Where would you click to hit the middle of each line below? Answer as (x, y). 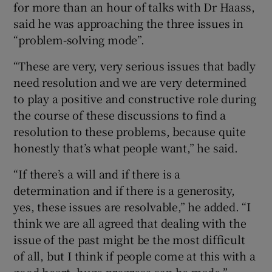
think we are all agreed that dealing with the (130, 223)
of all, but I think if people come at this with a (134, 255)
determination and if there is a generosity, (124, 190)
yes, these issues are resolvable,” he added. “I (132, 206)
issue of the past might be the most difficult (129, 239)
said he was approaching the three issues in (128, 23)
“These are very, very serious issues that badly (135, 65)
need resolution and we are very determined (130, 82)
